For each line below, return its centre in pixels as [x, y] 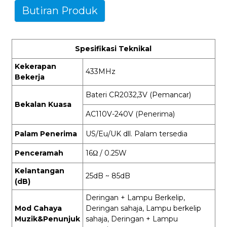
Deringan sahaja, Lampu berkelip [143, 208]
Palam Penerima [46, 134]
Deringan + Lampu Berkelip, [135, 197]
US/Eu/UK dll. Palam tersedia [136, 134]
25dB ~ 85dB [108, 176]
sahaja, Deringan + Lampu [131, 219]
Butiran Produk [60, 10]
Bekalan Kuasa [43, 104]
